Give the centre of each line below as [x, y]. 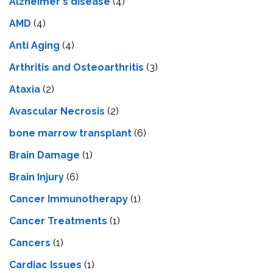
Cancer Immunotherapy [69, 199]
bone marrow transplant [70, 133]
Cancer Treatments [58, 221]
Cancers [30, 243]
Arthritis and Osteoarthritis [76, 67]
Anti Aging [34, 45]
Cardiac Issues [45, 264]
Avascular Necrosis [57, 111]
